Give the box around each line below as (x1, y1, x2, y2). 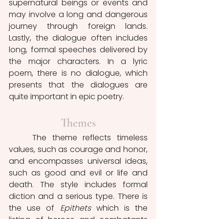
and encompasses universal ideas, (9, 155, 148, 167)
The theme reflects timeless (9, 132, 32, 144)
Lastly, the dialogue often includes (9, 32, 148, 44)
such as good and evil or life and (9, 167, 148, 179)
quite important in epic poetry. (9, 91, 124, 103)
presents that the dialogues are (9, 79, 148, 91)
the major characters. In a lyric (9, 56, 148, 67)
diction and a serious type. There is (9, 191, 148, 202)
